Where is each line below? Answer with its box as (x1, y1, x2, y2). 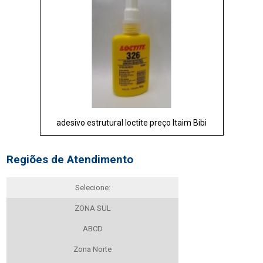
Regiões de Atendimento (6, 153, 134, 166)
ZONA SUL (74, 203, 111, 213)
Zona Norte (73, 244, 112, 254)
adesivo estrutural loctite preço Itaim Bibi (56, 118, 207, 128)
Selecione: (75, 183, 110, 192)
